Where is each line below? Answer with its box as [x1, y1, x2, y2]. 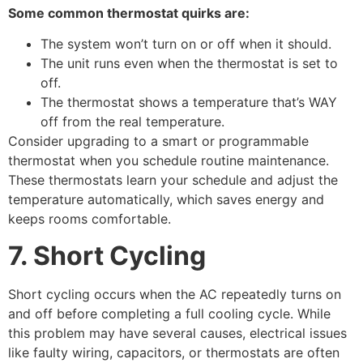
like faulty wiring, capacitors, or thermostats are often [8, 344, 340, 361]
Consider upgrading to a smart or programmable [8, 133, 309, 150]
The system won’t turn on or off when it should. [41, 36, 331, 53]
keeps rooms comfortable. [8, 211, 171, 228]
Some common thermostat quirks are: [8, 4, 250, 21]
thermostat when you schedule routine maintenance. [8, 152, 329, 169]
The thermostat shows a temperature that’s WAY [41, 94, 337, 111]
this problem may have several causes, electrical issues [8, 324, 347, 341]
